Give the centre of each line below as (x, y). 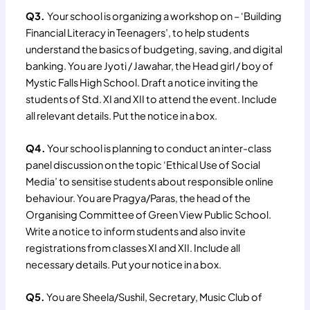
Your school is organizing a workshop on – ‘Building (165, 16)
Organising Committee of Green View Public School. (149, 215)
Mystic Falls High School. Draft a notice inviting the (142, 82)
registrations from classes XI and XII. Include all (133, 248)
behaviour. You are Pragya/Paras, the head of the (138, 198)
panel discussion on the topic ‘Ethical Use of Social (143, 165)
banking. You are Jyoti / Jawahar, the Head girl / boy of (150, 65)
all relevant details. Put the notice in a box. (122, 115)
